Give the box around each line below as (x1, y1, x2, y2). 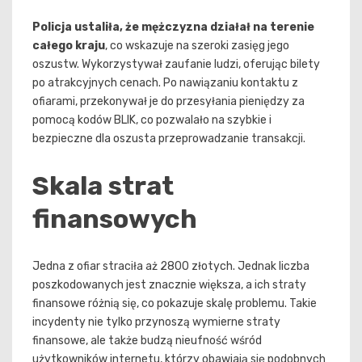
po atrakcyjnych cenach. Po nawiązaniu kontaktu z (32, 76, 298, 90)
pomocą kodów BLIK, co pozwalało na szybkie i (32, 113, 271, 128)
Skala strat (32, 170, 174, 201)
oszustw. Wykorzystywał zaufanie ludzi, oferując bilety (32, 57, 320, 72)
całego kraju (32, 39, 105, 53)
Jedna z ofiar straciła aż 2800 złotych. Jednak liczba (32, 259, 309, 274)
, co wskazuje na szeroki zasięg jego (105, 39, 289, 53)
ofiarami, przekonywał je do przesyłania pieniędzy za (32, 95, 305, 109)
